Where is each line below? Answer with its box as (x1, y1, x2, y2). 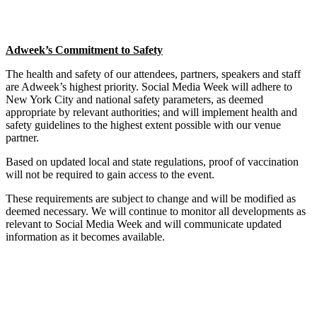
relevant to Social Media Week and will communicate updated (6, 218, 282, 231)
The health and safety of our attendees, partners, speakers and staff (6, 68, 301, 81)
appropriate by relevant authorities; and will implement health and (6, 106, 297, 119)
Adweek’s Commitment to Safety (6, 44, 163, 57)
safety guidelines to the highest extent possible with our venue (6, 119, 281, 132)
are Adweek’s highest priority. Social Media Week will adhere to (6, 81, 292, 93)
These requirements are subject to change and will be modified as (6, 192, 296, 205)
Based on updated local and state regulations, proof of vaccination (6, 156, 299, 168)
